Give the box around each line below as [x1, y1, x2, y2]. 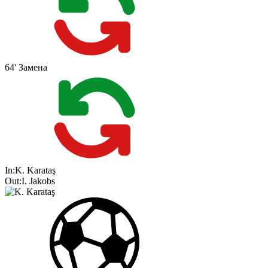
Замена [19, 62, 47, 73]
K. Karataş [15, 165, 56, 176]
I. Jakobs [22, 176, 55, 187]
